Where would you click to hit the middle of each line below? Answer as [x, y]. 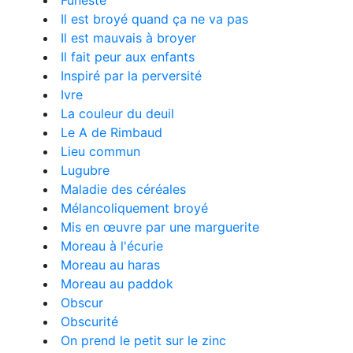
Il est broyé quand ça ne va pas [154, 19]
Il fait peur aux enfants [128, 57]
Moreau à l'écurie [112, 246]
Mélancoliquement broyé [134, 208]
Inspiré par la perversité [131, 76]
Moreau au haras [110, 265]
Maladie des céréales [123, 189]
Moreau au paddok [117, 284]
